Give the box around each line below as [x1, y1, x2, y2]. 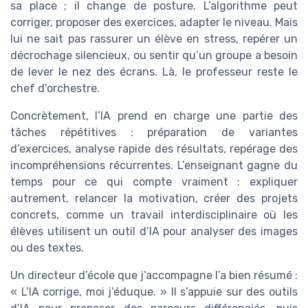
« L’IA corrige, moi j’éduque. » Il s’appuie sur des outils [10, 285, 298, 299]
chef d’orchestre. [10, 82, 100, 96]
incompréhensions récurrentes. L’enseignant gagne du [10, 159, 298, 173]
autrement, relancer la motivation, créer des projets [10, 192, 298, 206]
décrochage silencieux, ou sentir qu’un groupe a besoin [10, 49, 298, 63]
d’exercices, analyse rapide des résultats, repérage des [10, 142, 298, 156]
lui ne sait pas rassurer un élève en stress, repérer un [10, 32, 298, 46]
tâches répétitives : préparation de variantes [10, 126, 298, 140]
